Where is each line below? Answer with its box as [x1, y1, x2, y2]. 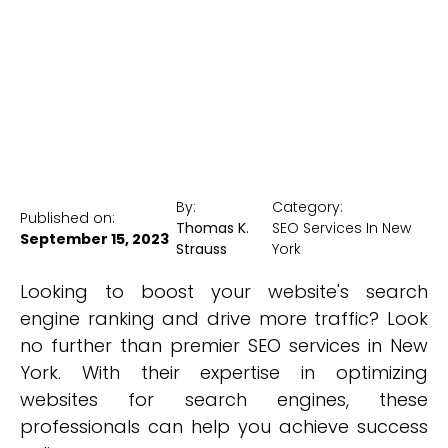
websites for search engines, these [20, 387, 428, 412]
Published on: [20, 207, 115, 228]
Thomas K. [176, 218, 250, 238]
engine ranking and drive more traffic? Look [20, 306, 428, 331]
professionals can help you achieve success [20, 414, 428, 439]
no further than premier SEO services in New [20, 333, 428, 358]
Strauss [176, 239, 228, 259]
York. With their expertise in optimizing [20, 360, 428, 385]
